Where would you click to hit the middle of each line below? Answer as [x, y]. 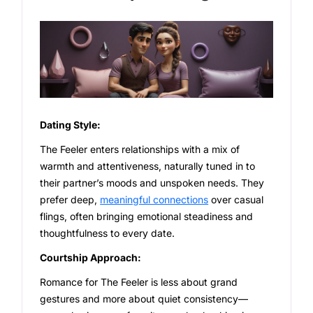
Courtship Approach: [91, 257]
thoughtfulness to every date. [109, 233]
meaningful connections [154, 199]
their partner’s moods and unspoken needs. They [152, 182]
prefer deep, [70, 199]
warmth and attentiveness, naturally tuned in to [148, 166]
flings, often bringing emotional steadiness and [147, 216]
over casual [236, 199]
